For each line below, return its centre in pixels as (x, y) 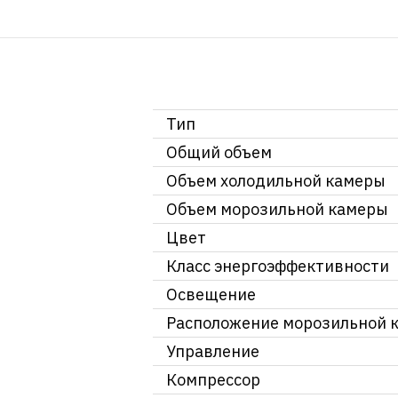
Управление (213, 351)
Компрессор (213, 379)
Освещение (211, 294)
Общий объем (219, 152)
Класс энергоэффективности (278, 266)
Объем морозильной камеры (277, 209)
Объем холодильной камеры (276, 180)
